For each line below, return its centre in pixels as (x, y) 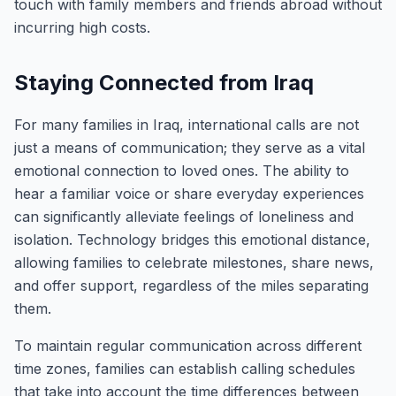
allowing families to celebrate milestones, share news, (194, 263)
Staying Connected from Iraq (164, 83)
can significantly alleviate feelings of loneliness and (184, 217)
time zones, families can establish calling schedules (185, 369)
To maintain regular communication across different (188, 346)
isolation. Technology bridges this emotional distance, (192, 240)
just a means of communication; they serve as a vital (190, 148)
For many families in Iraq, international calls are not (187, 125)
